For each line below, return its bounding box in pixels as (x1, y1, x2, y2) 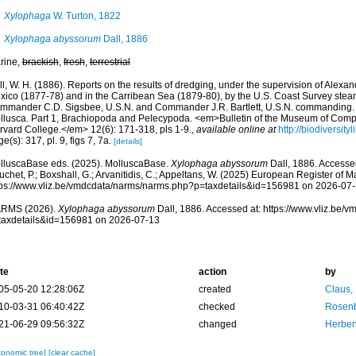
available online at (195, 124, 276, 135)
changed (198, 319, 237, 330)
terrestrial (89, 56, 130, 68)
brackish (21, 56, 59, 68)
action (198, 266, 226, 277)
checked (198, 301, 235, 312)
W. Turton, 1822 (50, 10, 121, 21)
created (198, 284, 231, 295)
